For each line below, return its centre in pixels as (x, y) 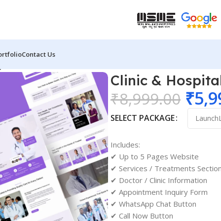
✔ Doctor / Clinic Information (159, 180)
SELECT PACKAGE (142, 118)
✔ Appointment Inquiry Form (159, 192)
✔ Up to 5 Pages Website (154, 156)
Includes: (125, 144)
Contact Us (38, 54)
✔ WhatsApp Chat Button (153, 203)
